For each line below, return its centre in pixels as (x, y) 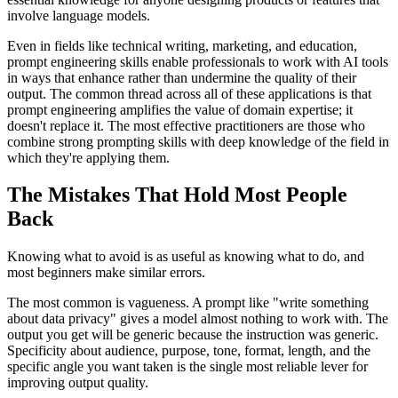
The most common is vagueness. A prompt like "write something (188, 303)
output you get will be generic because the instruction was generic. (193, 335)
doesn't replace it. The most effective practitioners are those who (186, 125)
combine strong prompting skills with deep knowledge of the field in (198, 141)
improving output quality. (78, 383)
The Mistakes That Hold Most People (177, 195)
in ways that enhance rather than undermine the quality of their (182, 77)
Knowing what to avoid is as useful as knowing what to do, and (186, 257)
